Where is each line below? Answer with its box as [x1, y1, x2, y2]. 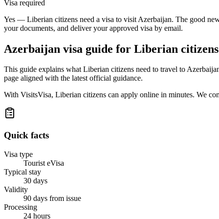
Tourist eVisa [23, 158, 64, 167]
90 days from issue [23, 194, 81, 202]
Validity [4, 185, 28, 194]
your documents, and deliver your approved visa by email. [4, 23, 183, 32]
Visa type [4, 150, 33, 158]
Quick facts [4, 130, 49, 141]
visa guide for [60, 42, 134, 55]
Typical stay [4, 167, 41, 176]
